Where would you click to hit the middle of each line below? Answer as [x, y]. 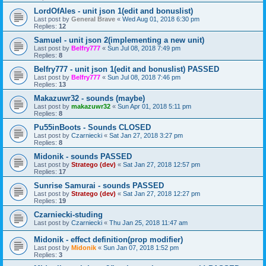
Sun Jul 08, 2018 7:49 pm [144, 48]
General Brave [93, 19]
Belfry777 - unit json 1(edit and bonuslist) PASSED [126, 69]
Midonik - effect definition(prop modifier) [108, 240]
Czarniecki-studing [68, 215]
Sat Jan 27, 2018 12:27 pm [161, 194]
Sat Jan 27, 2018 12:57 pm [161, 164]
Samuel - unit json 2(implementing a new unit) [119, 40]
